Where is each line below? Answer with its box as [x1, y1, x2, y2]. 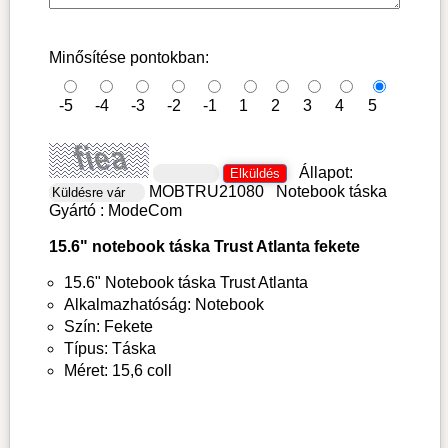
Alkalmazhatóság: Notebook [63, 296, 264, 314]
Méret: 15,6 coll [63, 362, 172, 380]
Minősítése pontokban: [48, 49, 209, 67]
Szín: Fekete [63, 318, 153, 336]
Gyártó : [48, 202, 108, 220]
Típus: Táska [63, 340, 156, 358]
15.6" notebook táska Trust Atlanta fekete [48, 238, 360, 256]
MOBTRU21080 [148, 183, 264, 201]
